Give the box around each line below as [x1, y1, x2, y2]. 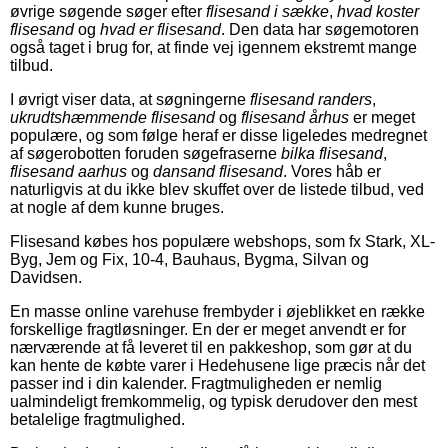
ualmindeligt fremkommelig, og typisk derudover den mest [10, 392, 417, 410]
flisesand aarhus [10, 162, 127, 180]
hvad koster [337, 2, 419, 20]
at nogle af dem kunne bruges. [10, 198, 224, 216]
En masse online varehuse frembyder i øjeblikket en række [10, 302, 425, 320]
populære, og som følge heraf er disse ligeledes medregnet [10, 126, 427, 144]
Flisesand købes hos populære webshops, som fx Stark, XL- [10, 232, 435, 250]
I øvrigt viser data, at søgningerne [10, 90, 250, 108]
